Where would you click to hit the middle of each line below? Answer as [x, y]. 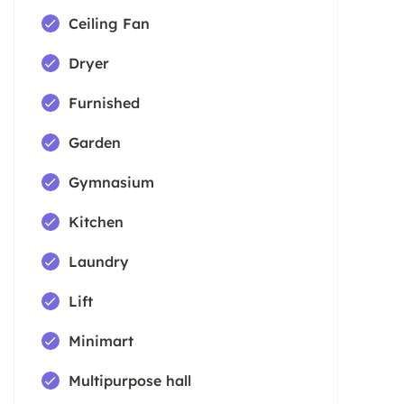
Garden [95, 142]
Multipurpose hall [130, 380]
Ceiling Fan [109, 23]
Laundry [99, 261]
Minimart [101, 340]
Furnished [104, 102]
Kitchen [96, 221]
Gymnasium [111, 182]
